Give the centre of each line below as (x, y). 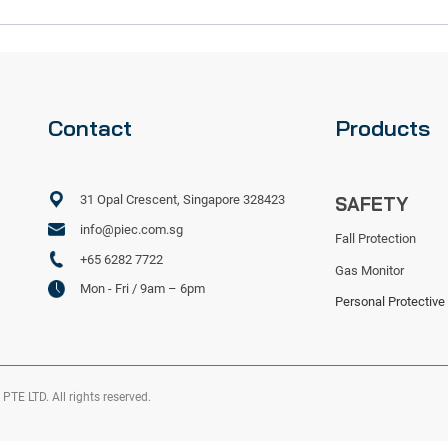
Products (382, 127)
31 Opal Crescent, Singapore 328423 (182, 199)
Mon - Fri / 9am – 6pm (142, 289)
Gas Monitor (369, 270)
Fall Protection (375, 239)
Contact (89, 127)
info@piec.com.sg (131, 229)
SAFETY (371, 203)
